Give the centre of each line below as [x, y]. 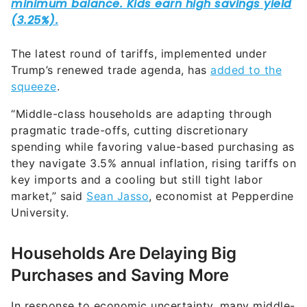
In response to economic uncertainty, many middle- [153, 278]
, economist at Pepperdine [221, 168]
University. [40, 185]
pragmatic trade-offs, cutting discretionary [130, 102]
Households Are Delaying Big [124, 225]
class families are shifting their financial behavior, [148, 294]
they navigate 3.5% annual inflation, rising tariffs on [153, 135]
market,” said [49, 168]
